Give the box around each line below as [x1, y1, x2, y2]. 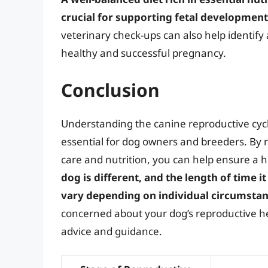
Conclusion [61, 77, 160, 102]
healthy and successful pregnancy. [61, 46, 226, 60]
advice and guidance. [61, 224, 162, 238]
